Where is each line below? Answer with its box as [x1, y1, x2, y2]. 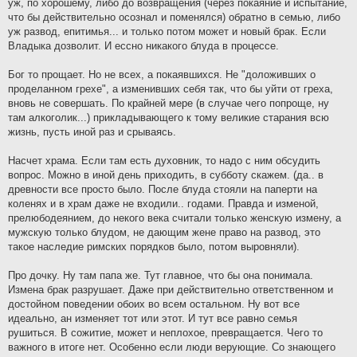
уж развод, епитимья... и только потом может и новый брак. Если [8, 25, 326, 37]
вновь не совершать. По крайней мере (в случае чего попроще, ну [8, 96, 329, 109]
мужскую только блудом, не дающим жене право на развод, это [8, 226, 320, 238]
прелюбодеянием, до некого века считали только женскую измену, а [8, 211, 341, 224]
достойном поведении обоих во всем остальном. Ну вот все [8, 297, 300, 310]
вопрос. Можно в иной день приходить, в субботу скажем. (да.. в [8, 168, 324, 181]
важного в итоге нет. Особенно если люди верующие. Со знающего [8, 340, 335, 353]
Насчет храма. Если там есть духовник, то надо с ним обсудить [8, 154, 320, 167]
